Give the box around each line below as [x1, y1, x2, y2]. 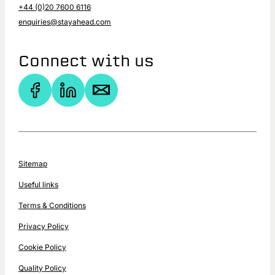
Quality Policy [18, 263, 66, 273]
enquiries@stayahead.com [18, 17, 111, 26]
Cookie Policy [18, 242, 66, 252]
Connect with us [18, 50, 154, 71]
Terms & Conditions [18, 200, 86, 210]
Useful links [18, 179, 58, 189]
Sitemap [18, 158, 47, 168]
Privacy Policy [18, 221, 69, 231]
